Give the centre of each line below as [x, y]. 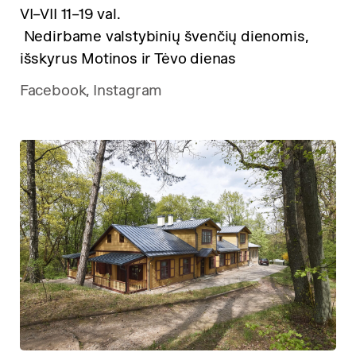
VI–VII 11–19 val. [70, 14]
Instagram [128, 91]
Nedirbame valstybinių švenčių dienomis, [164, 37]
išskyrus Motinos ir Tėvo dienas [128, 59]
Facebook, [54, 91]
